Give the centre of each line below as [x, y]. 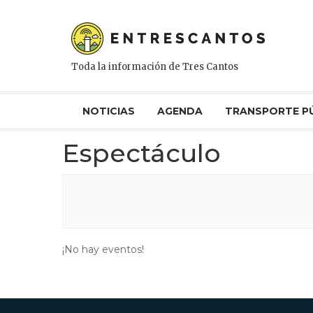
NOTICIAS [109, 111]
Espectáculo [141, 153]
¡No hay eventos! [103, 249]
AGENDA [180, 111]
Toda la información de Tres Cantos [155, 67]
